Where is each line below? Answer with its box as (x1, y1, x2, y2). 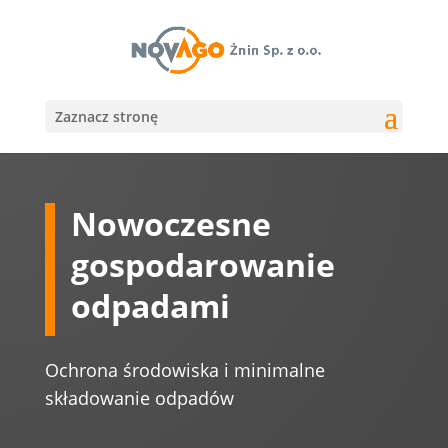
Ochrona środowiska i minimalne (44, 358, 325, 383)
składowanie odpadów (44, 386, 239, 411)
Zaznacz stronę (54, 107, 158, 126)
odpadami (70, 284, 238, 328)
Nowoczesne (70, 202, 271, 246)
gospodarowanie (70, 243, 335, 287)
